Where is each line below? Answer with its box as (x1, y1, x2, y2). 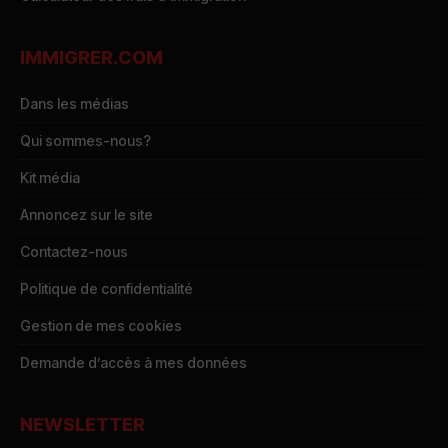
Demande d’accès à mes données (20, 353, 247, 371)
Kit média (20, 168, 80, 186)
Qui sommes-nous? (20, 131, 151, 149)
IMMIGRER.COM (20, 46, 163, 68)
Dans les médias (20, 94, 129, 112)
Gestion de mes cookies (20, 316, 182, 334)
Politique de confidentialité (20, 279, 193, 297)
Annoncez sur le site (20, 205, 153, 223)
